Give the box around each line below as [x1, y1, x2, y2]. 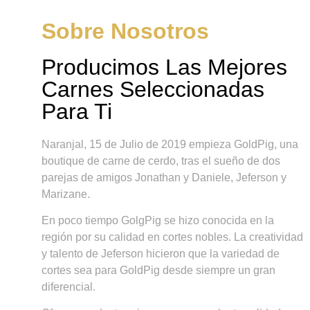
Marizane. [41, 188, 90, 200]
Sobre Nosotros [41, 18, 209, 44]
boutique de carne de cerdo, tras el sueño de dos [41, 154, 280, 167]
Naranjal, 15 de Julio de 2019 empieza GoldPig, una [41, 138, 298, 150]
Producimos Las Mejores [41, 54, 287, 80]
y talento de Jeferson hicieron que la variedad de [41, 247, 280, 259]
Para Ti [41, 98, 112, 124]
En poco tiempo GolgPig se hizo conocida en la [41, 214, 274, 226]
